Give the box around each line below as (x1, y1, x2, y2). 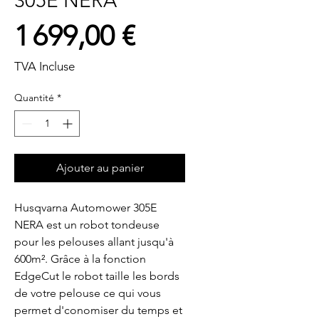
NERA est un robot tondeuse (14, 218, 159, 231)
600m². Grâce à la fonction (14, 252, 146, 266)
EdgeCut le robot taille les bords (14, 269, 179, 283)
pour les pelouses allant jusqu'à (14, 235, 174, 249)
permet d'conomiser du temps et (14, 303, 182, 317)
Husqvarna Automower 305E (14, 201, 157, 214)
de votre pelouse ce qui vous (14, 286, 161, 300)
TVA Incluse (14, 59, 75, 73)
